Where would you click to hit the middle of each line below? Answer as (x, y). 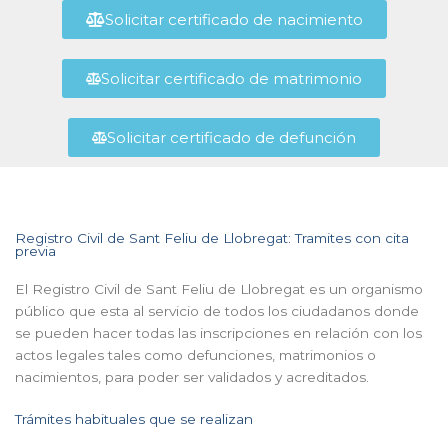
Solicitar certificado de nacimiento (233, 19)
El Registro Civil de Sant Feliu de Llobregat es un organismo (219, 288)
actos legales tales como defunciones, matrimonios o (195, 354)
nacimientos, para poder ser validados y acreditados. (192, 376)
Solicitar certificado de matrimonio (231, 78)
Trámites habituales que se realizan (134, 418)
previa (35, 250)
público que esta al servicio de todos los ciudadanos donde (217, 310)
